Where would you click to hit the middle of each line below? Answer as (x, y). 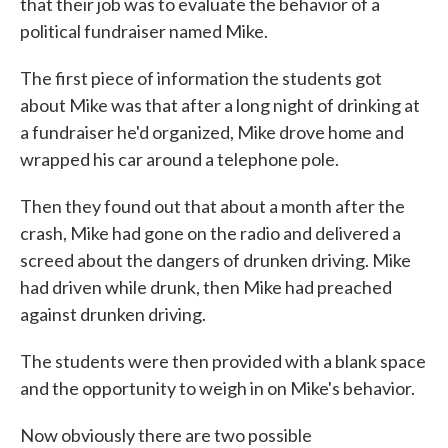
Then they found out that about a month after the (212, 206)
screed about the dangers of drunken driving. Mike (215, 260)
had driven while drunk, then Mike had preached (206, 287)
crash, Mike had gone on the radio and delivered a (210, 233)
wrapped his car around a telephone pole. (179, 159)
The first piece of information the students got (201, 78)
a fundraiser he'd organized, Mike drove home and (212, 132)
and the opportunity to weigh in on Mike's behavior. (217, 388)
